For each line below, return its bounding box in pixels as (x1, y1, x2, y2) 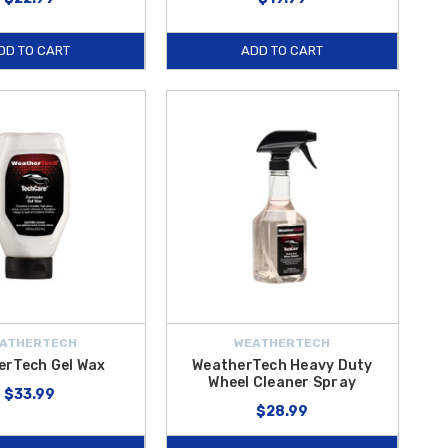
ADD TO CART (240, 43, 323, 59)
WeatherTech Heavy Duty (192, 356, 373, 374)
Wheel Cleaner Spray (208, 373, 357, 391)
